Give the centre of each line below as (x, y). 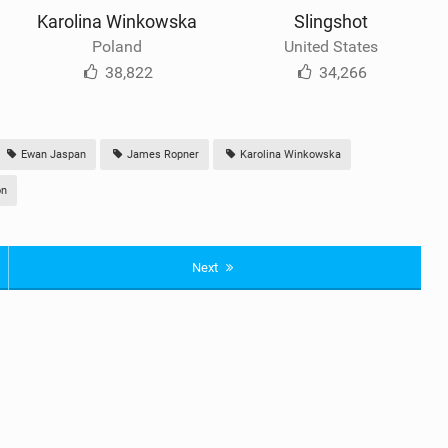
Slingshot (331, 21)
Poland (116, 46)
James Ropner (162, 154)
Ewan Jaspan (52, 154)
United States (331, 46)
